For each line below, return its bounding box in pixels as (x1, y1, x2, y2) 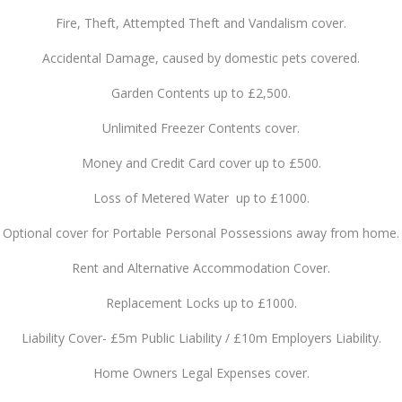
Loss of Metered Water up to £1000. (92, 188, 310, 206)
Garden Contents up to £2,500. (111, 83, 291, 101)
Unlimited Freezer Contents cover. (102, 118, 300, 136)
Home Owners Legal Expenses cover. (92, 363, 310, 381)
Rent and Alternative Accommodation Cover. (72, 258, 330, 276)
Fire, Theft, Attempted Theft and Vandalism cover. (56, 13, 346, 31)
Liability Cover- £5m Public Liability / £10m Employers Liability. (21, 328, 381, 346)
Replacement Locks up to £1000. (105, 293, 297, 311)
